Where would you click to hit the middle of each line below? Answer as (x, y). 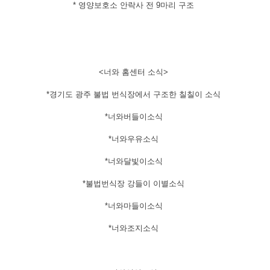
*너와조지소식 (133, 228)
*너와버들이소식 (133, 117)
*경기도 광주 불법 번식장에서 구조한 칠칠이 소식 (133, 94)
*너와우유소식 (133, 139)
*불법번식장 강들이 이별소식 (133, 184)
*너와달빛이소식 (133, 161)
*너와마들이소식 (133, 206)
